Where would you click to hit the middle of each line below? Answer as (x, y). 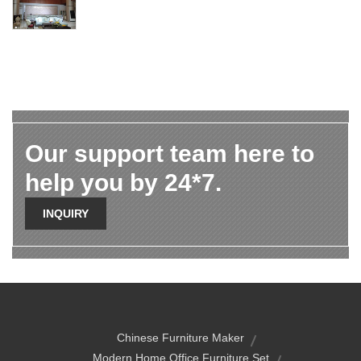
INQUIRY (66, 214)
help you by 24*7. (123, 183)
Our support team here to (170, 154)
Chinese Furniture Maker (180, 338)
